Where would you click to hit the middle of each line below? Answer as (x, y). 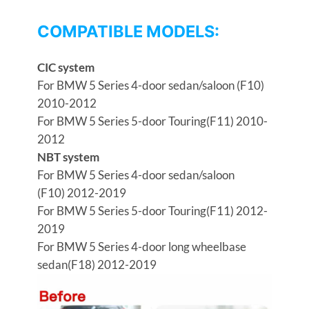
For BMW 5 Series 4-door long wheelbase (141, 247)
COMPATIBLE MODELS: (128, 31)
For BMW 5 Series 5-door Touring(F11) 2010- (152, 121)
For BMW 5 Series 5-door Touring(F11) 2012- (152, 211)
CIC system (66, 68)
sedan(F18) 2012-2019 (97, 265)
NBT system (68, 157)
